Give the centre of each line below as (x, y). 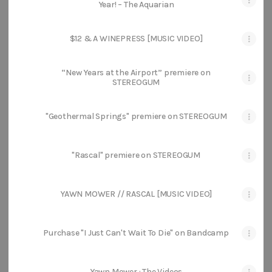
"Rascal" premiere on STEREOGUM (136, 155)
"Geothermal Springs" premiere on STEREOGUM (136, 116)
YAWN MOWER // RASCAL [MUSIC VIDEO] (136, 194)
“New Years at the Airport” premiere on (136, 73)
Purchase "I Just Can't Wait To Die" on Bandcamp (136, 233)
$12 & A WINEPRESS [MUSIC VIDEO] (136, 39)
